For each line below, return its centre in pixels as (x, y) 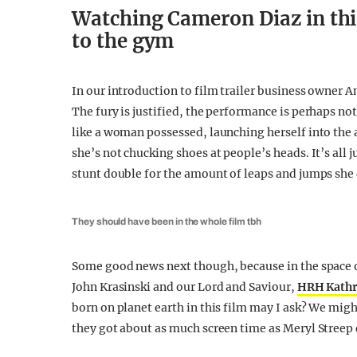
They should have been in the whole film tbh (167, 222)
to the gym (123, 41)
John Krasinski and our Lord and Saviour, (184, 287)
